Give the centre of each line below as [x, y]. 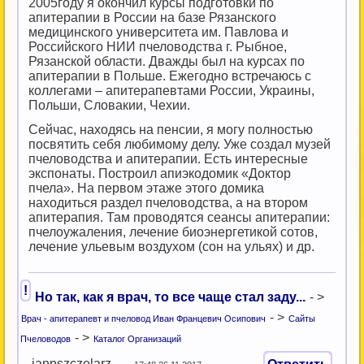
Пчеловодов [45, 339]
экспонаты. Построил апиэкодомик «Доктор [160, 173]
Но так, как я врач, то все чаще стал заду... [170, 297]
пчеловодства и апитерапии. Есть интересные [168, 159]
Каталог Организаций [137, 339]
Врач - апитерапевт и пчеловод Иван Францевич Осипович [143, 318]
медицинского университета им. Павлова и [158, 32]
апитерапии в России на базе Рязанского [152, 17]
